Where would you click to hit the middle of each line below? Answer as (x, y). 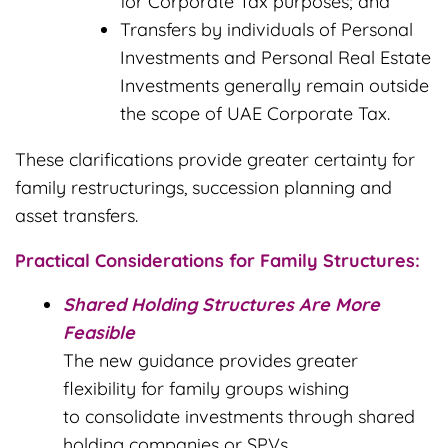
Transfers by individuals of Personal (266, 29)
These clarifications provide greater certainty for (215, 159)
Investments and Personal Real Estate (275, 57)
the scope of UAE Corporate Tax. (257, 113)
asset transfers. (81, 215)
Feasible (99, 332)
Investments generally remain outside (274, 85)
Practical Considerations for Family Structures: (217, 260)
